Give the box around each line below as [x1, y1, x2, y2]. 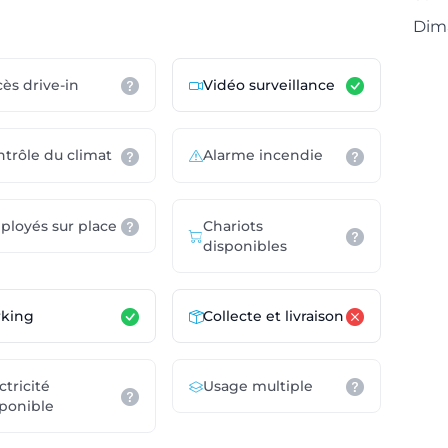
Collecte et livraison [202, 306, 344, 325]
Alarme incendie [202, 146, 323, 165]
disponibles [202, 236, 287, 255]
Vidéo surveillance [202, 76, 335, 95]
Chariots [202, 216, 263, 235]
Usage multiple [202, 376, 313, 395]
